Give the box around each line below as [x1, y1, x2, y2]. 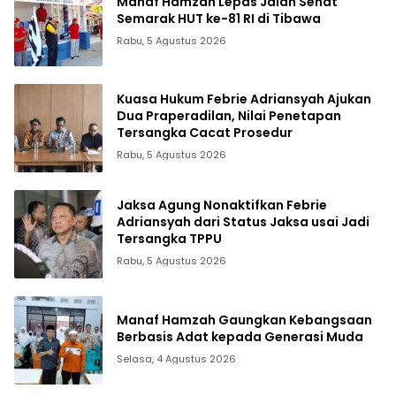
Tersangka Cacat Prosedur [117, 124, 293, 142]
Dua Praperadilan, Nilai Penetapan [117, 107, 341, 126]
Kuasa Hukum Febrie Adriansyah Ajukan [117, 90, 371, 109]
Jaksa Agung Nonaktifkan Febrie [117, 196, 327, 215]
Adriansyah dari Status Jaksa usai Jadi [117, 213, 369, 232]
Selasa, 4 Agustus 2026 [117, 351, 236, 366]
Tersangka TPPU [117, 230, 222, 248]
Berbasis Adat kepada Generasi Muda [117, 327, 363, 346]
